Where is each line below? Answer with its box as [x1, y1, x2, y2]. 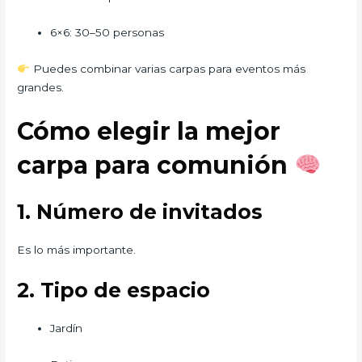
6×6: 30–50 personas [50, 26, 165, 40]
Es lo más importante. [17, 242, 137, 256]
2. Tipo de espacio [17, 277, 211, 302]
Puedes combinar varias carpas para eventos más [29, 62, 305, 76]
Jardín [50, 321, 83, 335]
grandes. [17, 81, 65, 95]
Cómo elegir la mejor [17, 116, 281, 146]
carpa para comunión [17, 149, 295, 180]
